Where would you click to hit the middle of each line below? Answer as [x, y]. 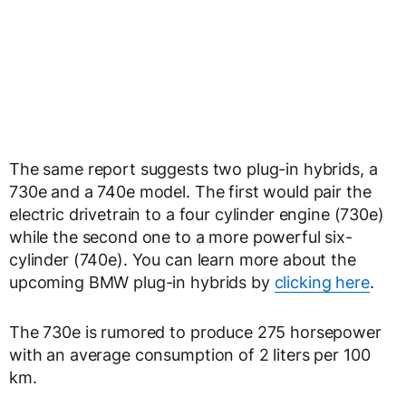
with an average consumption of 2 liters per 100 [190, 355]
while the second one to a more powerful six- [181, 237]
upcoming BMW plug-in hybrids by [142, 282]
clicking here [322, 282]
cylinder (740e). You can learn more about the [183, 260]
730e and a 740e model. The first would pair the [190, 192]
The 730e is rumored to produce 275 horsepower [195, 332]
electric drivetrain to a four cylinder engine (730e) [197, 214]
